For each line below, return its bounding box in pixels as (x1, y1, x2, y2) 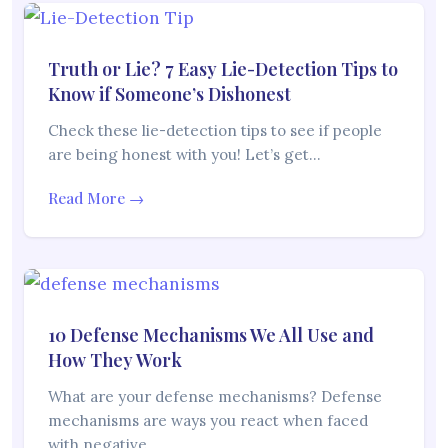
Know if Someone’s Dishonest (48, 82, 291, 107)
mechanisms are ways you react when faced (48, 411, 368, 431)
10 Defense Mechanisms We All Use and (48, 323, 374, 348)
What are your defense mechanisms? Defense (48, 387, 382, 407)
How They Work (48, 348, 182, 373)
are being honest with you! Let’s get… (48, 145, 321, 165)
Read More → (48, 188, 144, 209)
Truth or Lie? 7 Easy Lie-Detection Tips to (48, 57, 398, 82)
